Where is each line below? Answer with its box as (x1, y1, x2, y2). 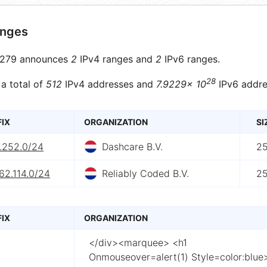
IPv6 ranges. (162, 53, 220, 65)
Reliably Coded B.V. (102, 167, 189, 180)
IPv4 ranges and (77, 53, 156, 65)
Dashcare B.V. (102, 141, 163, 153)
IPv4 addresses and (62, 78, 156, 91)
